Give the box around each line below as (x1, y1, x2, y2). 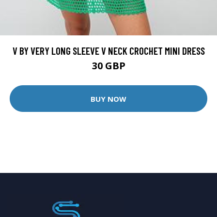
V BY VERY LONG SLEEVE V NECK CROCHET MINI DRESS (12, 45, 205, 57)
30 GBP (92, 59, 125, 73)
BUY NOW (91, 93, 126, 104)
